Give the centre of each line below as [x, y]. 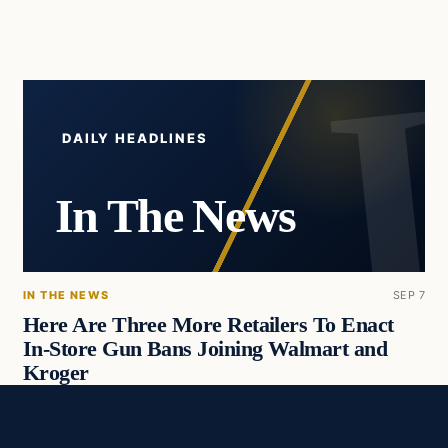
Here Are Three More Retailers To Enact [208, 324]
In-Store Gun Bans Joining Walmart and [205, 348]
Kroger [55, 372]
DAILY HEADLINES [135, 138]
